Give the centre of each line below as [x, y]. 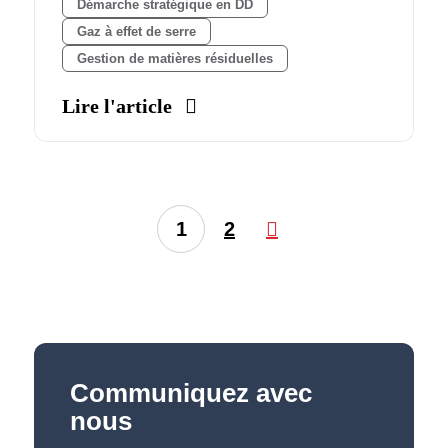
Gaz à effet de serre [136, 32]
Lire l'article [116, 106]
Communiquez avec [190, 393]
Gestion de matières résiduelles [174, 59]
